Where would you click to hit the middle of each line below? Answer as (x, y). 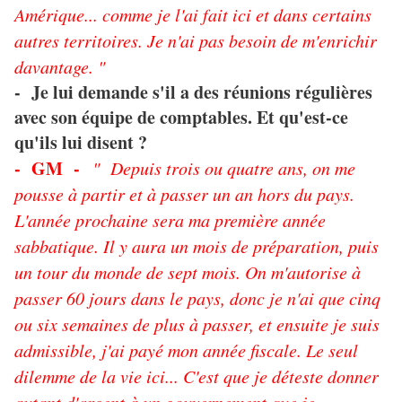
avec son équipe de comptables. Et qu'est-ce (181, 118)
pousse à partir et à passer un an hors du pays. (184, 194)
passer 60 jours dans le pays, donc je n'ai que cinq (197, 298)
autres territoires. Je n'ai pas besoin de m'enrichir (196, 41)
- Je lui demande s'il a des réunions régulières (193, 92)
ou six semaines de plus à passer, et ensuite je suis (197, 324)
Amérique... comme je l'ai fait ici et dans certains (193, 15)
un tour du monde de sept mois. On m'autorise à (188, 272)
